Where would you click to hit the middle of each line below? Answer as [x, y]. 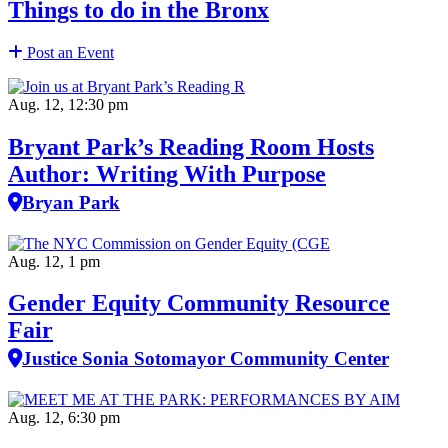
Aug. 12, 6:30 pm [64, 418]
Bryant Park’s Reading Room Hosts [191, 146]
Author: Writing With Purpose [167, 173]
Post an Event [68, 52]
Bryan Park [71, 202]
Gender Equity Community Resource [199, 303]
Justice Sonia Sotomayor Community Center [205, 359]
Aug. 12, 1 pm [54, 261]
